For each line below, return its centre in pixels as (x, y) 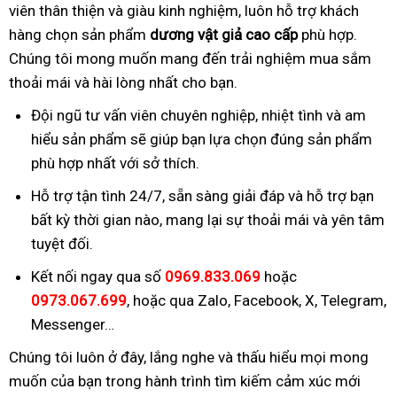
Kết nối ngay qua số (98, 277)
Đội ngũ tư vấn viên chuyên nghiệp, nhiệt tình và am (198, 116)
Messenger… (73, 325)
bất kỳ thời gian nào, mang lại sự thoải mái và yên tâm (208, 220)
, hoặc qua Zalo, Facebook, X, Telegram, (257, 301)
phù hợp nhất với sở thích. (115, 163)
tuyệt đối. (62, 244)
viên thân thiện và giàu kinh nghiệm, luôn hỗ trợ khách (184, 11)
